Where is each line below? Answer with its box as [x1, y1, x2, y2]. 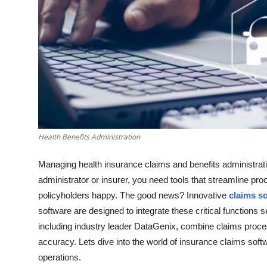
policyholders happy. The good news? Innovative [38, 190, 229, 200]
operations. [38, 252, 81, 262]
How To [9, 33, 44, 45]
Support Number [9, 4, 85, 16]
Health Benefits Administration [38, 131, 140, 142]
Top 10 [9, 63, 39, 74]
